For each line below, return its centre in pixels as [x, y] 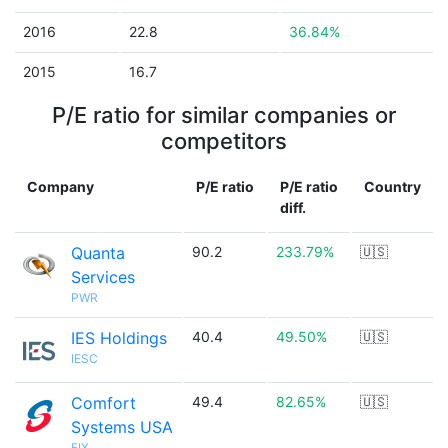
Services [103, 277]
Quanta [98, 253]
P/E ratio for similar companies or [224, 115]
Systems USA [122, 427]
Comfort [103, 403]
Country [392, 186]
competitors [224, 141]
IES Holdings [119, 338]
